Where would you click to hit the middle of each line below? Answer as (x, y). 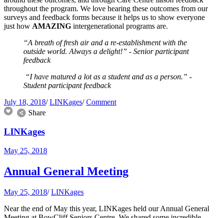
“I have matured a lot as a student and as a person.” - (108, 77)
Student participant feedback (67, 86)
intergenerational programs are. (120, 26)
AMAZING (52, 26)
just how (18, 26)
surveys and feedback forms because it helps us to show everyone (104, 18)
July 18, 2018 (25, 102)
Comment (101, 102)
